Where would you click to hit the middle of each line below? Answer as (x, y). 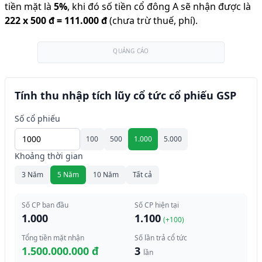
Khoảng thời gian (49, 156)
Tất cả (142, 175)
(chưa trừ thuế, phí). (154, 20)
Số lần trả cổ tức (161, 238)
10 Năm (106, 175)
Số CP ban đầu (45, 205)
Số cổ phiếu (37, 118)
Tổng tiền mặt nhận (53, 238)
